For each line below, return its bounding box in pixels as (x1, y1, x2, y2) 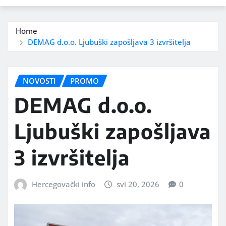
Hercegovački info (31, 179, 95, 190)
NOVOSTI (23, 75, 56, 86)
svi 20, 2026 (117, 179, 160, 190)
